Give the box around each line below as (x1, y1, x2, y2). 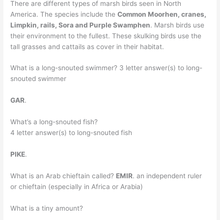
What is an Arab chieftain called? (10, 171, 116, 180)
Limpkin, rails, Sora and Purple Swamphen (10, 21, 151, 29)
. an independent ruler (133, 171, 202, 180)
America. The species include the (10, 10, 118, 18)
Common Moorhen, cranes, (117, 10, 207, 18)
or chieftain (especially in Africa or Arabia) (10, 182, 143, 191)
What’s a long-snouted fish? (10, 118, 98, 126)
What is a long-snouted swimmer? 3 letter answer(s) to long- (10, 64, 203, 72)
